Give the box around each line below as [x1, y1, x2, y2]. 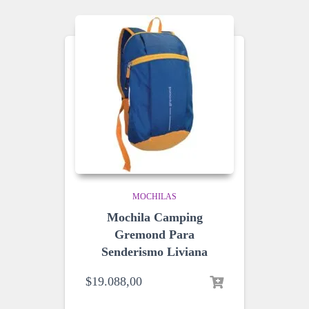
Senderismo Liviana [101, 245, 208, 259]
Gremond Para [114, 228, 195, 242]
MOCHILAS [132, 192, 177, 202]
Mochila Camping [106, 210, 203, 225]
